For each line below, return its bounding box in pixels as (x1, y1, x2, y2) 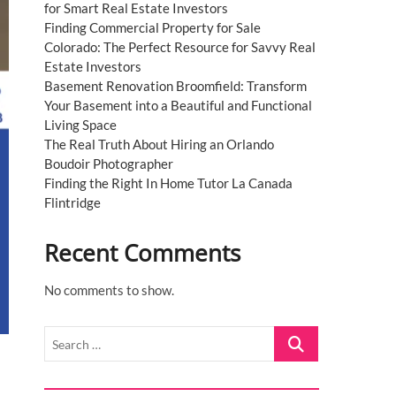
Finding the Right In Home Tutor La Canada (44, 175, 293, 191)
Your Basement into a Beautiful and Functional (44, 97, 312, 113)
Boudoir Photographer (44, 156, 173, 171)
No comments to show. (44, 282, 174, 298)
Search (274, 327, 314, 343)
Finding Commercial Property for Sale (44, 19, 261, 35)
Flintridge (44, 194, 101, 210)
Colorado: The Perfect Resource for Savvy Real (44, 39, 316, 55)
